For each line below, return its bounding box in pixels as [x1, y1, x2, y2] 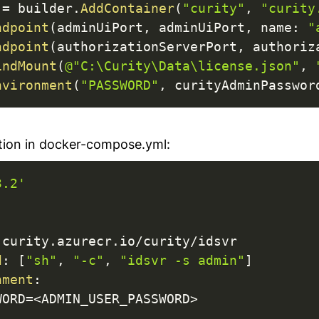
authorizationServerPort [57, 39, 237, 55]
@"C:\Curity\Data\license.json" [65, 58, 300, 74]
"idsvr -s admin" [120, 252, 245, 268]
